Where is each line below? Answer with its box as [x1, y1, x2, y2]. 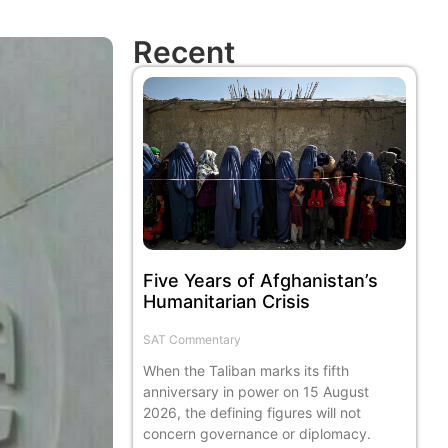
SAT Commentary [143, 331, 242, 347]
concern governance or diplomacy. [143, 424, 372, 442]
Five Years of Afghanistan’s [143, 269, 379, 291]
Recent [133, 33, 236, 70]
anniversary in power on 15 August [143, 382, 370, 400]
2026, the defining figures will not [143, 403, 362, 421]
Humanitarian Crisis [143, 290, 311, 312]
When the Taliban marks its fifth [143, 361, 350, 379]
